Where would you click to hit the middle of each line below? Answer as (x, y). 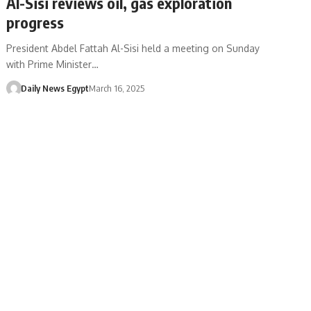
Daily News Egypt (54, 88)
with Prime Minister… (53, 64)
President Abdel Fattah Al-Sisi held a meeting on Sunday (133, 48)
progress (35, 22)
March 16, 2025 (116, 88)
